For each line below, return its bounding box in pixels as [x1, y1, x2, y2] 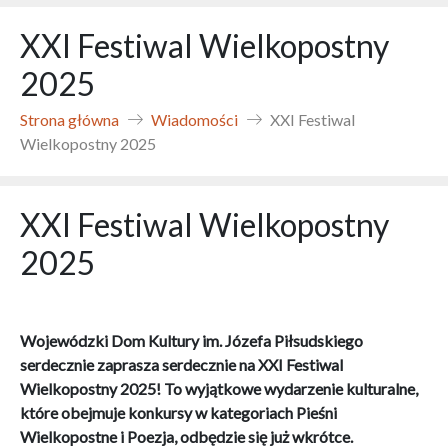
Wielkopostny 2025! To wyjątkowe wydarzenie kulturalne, [20, 379, 418, 398]
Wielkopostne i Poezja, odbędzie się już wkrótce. [20, 427, 353, 446]
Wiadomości [151, 110, 238, 129]
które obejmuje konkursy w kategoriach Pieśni [20, 403, 337, 422]
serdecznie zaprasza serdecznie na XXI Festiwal [20, 355, 343, 374]
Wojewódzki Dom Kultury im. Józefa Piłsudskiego [20, 331, 363, 350]
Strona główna [20, 110, 119, 129]
